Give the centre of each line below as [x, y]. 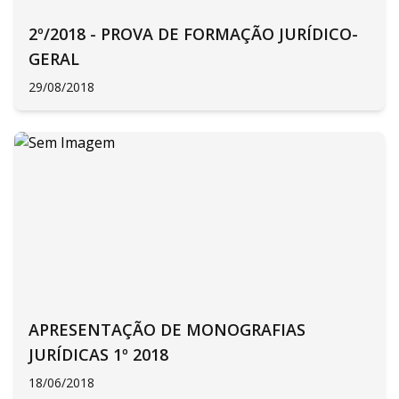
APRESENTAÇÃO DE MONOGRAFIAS [167, 330]
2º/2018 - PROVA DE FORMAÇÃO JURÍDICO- [193, 34]
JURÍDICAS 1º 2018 [98, 354]
